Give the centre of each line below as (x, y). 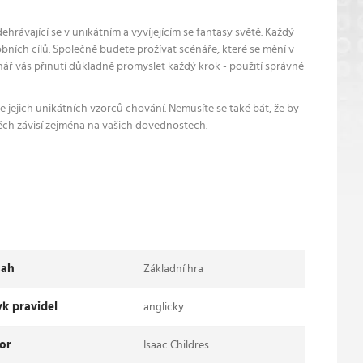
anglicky (164, 307)
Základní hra (174, 269)
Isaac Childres (177, 345)
